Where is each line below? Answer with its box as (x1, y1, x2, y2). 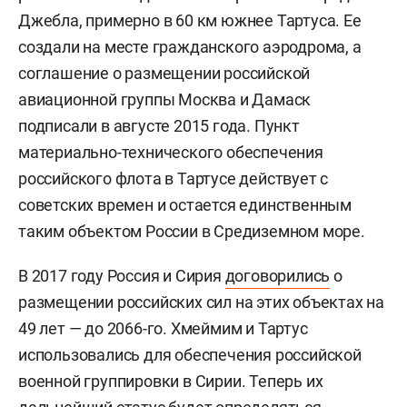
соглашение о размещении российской (18, 64, 311, 84)
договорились (224, 266, 331, 286)
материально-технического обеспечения (18, 143, 323, 163)
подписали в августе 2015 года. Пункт (18, 116, 300, 136)
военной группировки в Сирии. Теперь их (18, 372, 323, 392)
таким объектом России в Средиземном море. (18, 222, 365, 242)
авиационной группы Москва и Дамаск (18, 90, 312, 110)
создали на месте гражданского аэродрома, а (18, 37, 362, 57)
